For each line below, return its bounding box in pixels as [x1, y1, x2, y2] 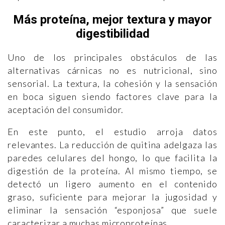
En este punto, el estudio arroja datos [8, 126, 217, 137]
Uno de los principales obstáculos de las [8, 51, 217, 63]
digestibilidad [75, 26, 150, 41]
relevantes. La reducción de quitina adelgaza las [8, 139, 217, 150]
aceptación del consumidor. [8, 103, 124, 115]
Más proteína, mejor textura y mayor [13, 12, 212, 27]
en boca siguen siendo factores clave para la [8, 90, 217, 102]
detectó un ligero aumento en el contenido [8, 178, 217, 189]
